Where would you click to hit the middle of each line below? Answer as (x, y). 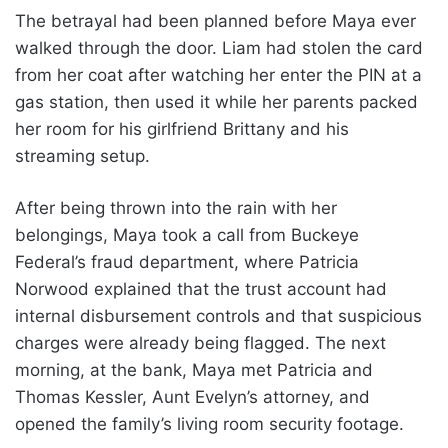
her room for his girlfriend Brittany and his (182, 128)
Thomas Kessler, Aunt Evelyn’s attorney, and (192, 396)
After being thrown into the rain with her (176, 207)
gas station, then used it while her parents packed (216, 101)
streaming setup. (82, 155)
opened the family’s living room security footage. (209, 423)
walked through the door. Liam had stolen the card (219, 47)
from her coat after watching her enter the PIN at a (218, 74)
